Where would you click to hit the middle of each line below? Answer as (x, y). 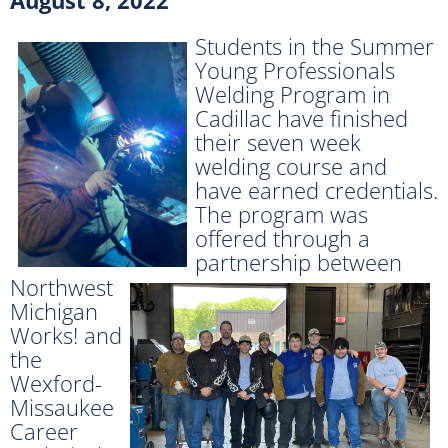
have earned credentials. (316, 189)
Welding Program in (292, 93)
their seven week (278, 141)
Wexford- (56, 382)
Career (44, 430)
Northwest (61, 286)
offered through (273, 237)
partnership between (298, 261)
